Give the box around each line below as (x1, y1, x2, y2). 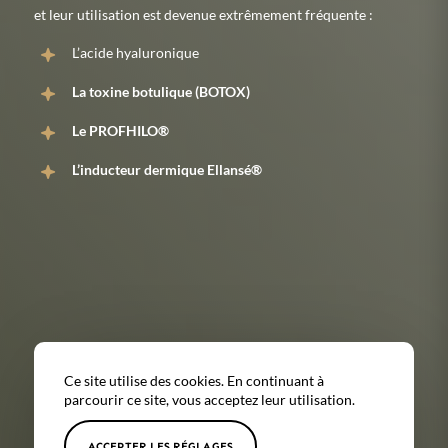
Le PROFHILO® (72, 122, 169, 140)
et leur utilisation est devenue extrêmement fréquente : (34, 6, 373, 24)
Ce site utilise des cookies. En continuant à (63, 373, 324, 389)
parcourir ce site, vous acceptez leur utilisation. (63, 392, 355, 408)
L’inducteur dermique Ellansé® (72, 161, 262, 179)
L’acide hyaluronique (72, 44, 199, 62)
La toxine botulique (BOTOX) (72, 83, 250, 101)
